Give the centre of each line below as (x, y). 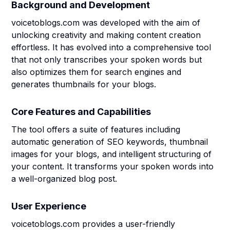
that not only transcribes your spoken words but (107, 60)
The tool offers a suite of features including (96, 129)
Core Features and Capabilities (81, 112)
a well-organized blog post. (64, 179)
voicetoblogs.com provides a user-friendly (93, 224)
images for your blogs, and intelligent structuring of (112, 154)
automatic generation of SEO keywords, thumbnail (110, 142)
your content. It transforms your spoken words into (113, 166)
